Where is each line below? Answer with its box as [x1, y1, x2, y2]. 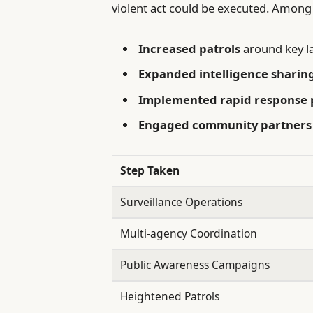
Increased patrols [138, 40, 241, 57]
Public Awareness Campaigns [120, 257, 270, 273]
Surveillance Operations [120, 194, 243, 210]
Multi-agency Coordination [120, 226, 258, 242]
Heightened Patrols [120, 289, 220, 305]
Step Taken [120, 163, 180, 179]
